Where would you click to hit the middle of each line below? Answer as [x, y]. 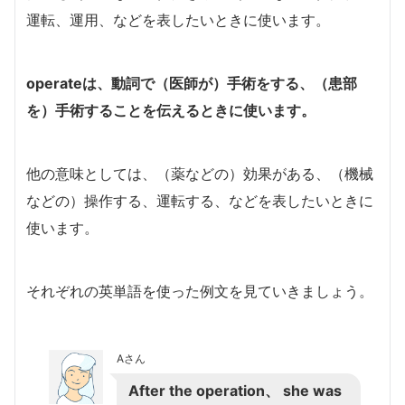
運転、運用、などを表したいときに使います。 [178, 19]
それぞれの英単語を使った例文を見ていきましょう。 [200, 291]
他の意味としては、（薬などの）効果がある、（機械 [200, 173]
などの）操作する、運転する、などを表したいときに [200, 200]
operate [54, 83]
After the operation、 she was [235, 390]
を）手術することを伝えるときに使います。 [171, 110]
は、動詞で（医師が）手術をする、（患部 [220, 83]
